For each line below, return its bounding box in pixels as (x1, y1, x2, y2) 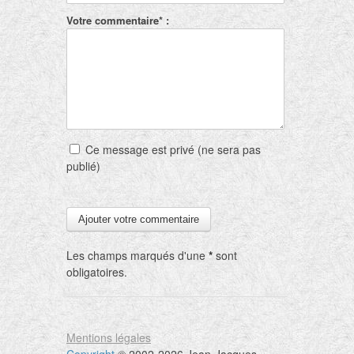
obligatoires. (66, 264, 127, 280)
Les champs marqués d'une (66, 247, 209, 263)
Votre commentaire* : (66, 13, 169, 28)
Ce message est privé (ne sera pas (82, 141, 261, 157)
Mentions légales (66, 330, 151, 345)
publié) (66, 158, 100, 174)
